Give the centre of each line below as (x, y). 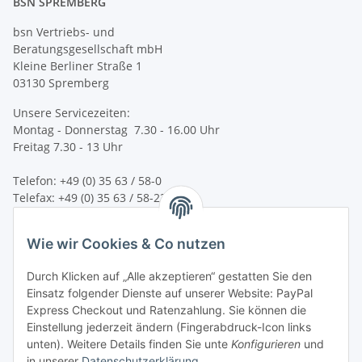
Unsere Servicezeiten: (72, 112)
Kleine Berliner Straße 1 (78, 65)
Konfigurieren (266, 344)
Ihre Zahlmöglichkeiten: (77, 331)
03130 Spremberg (61, 82)
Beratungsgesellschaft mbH (88, 48)
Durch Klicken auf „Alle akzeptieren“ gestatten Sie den (169, 276)
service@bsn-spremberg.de (128, 214)
